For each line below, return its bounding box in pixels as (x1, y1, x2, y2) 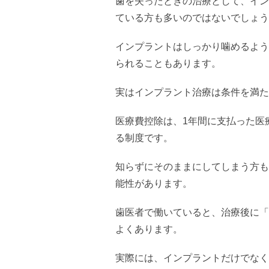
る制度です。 (115, 133, 173, 144)
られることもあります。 (115, 58, 221, 69)
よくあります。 (115, 224, 183, 235)
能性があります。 (115, 178, 192, 189)
